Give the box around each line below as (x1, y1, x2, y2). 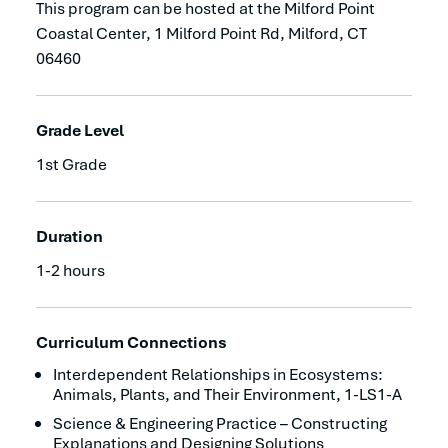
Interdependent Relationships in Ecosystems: (53, 363, 383, 385)
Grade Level (36, 119, 124, 141)
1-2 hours (36, 259, 105, 281)
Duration (36, 225, 103, 247)
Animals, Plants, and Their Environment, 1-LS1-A (53, 383, 402, 405)
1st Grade (36, 153, 107, 175)
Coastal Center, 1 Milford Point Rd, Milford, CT (36, 22, 367, 44)
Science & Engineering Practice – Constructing (53, 411, 387, 434)
